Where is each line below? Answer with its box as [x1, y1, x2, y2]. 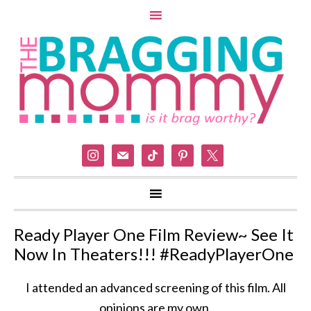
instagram [81, 146, 135, 161]
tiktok [141, 146, 173, 161]
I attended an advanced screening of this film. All [25, 280, 286, 296]
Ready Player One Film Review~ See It [14, 224, 294, 245]
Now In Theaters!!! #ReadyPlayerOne [14, 244, 294, 264]
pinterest [171, 146, 221, 161]
